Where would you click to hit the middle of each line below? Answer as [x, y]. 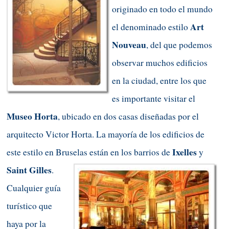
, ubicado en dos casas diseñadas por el [128, 117]
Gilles [40, 170]
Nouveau [129, 45]
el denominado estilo [151, 27]
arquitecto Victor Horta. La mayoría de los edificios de [106, 134]
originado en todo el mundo [162, 9]
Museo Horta [32, 117]
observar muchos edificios [160, 63]
